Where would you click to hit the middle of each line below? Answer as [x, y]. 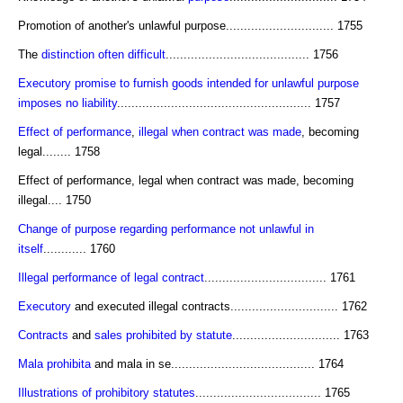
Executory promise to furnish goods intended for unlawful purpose [188, 83]
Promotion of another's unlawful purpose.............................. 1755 [190, 25]
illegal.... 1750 [54, 200]
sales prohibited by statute [163, 335]
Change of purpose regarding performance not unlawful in [166, 228]
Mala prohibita [54, 363]
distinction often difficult [103, 54]
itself [31, 248]
